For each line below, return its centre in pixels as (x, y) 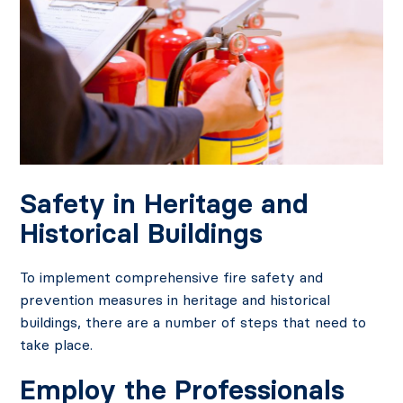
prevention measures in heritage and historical (175, 300)
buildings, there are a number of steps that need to (193, 322)
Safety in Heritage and (165, 204)
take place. (57, 345)
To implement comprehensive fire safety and (172, 278)
